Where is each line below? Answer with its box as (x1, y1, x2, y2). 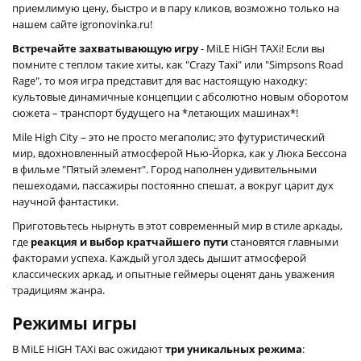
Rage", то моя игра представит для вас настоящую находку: (12, 73, 307, 88)
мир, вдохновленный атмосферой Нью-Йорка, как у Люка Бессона (12, 145, 346, 160)
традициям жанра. (12, 282, 105, 297)
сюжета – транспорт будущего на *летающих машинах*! (12, 105, 298, 120)
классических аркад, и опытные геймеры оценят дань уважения (12, 266, 334, 281)
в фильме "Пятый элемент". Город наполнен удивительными (12, 161, 317, 176)
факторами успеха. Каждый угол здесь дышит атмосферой (12, 250, 306, 265)
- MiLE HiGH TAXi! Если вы (198, 40, 325, 56)
